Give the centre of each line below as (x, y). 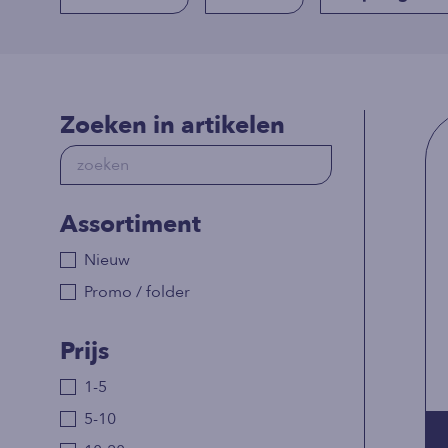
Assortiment (130, 225)
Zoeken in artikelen (172, 126)
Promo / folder (137, 292)
